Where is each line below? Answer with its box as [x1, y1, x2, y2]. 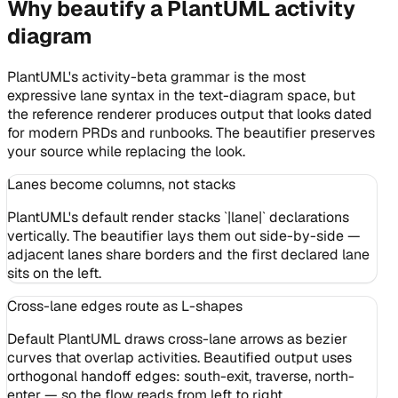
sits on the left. [7, 263, 101, 283]
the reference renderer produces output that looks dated [7, 104, 372, 123]
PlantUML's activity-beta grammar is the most [7, 67, 306, 86]
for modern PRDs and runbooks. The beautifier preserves [7, 123, 375, 142]
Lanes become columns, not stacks [7, 174, 235, 194]
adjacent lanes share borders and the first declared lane [7, 244, 370, 264]
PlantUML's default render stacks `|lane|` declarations [7, 207, 349, 227]
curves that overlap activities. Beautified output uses [7, 347, 352, 367]
